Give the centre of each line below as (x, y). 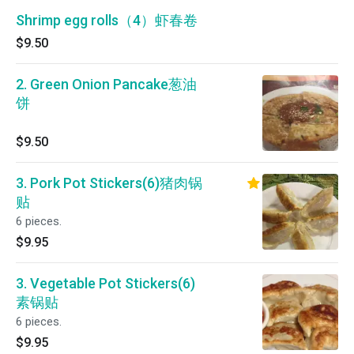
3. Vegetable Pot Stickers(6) (105, 283)
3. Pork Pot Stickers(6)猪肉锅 (109, 183)
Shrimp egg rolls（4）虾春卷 (107, 20)
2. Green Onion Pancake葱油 (106, 84)
